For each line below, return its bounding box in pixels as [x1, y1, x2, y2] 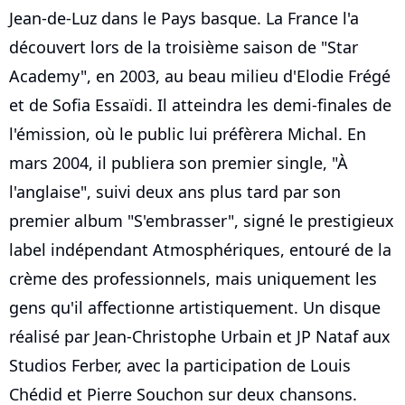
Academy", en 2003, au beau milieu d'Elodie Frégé [9, 64, 391, 87]
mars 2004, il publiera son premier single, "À [9, 151, 348, 174]
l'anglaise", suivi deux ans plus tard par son [9, 180, 341, 202]
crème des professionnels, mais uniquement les [9, 267, 377, 289]
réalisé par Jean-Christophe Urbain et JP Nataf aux [9, 325, 391, 347]
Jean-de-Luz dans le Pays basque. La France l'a [9, 6, 359, 29]
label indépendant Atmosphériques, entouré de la [9, 238, 391, 260]
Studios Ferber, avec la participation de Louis [9, 353, 351, 376]
